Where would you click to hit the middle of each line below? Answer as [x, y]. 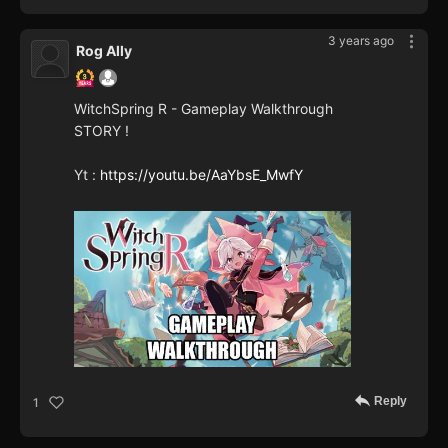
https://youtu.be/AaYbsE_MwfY [201, 174]
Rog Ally [104, 50]
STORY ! [101, 130]
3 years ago [361, 40]
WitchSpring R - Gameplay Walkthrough [203, 108]
